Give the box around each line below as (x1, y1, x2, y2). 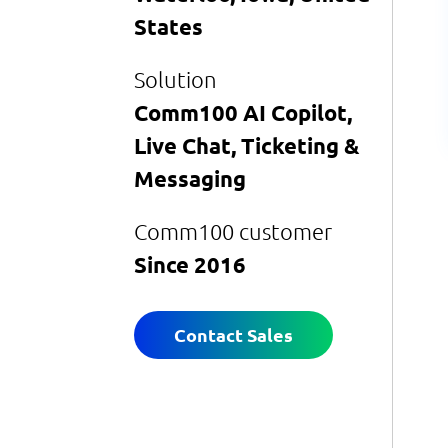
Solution (134, 67, 218, 93)
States (134, 14, 204, 40)
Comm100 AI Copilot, (134, 100, 358, 126)
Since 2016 (134, 252, 247, 278)
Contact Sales (174, 323, 294, 347)
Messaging (134, 166, 247, 192)
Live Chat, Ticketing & (134, 133, 361, 159)
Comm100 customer (134, 219, 333, 245)
